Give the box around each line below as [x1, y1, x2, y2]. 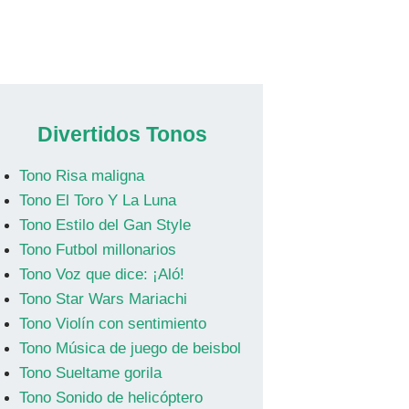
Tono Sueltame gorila [18, 364, 162, 382]
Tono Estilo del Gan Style [18, 216, 191, 234]
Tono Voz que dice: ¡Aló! [18, 266, 184, 283]
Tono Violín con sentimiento [18, 315, 206, 332]
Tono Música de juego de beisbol [18, 340, 241, 357]
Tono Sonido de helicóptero [18, 389, 203, 406]
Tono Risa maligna [18, 167, 144, 184]
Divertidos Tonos [37, 122, 208, 146]
